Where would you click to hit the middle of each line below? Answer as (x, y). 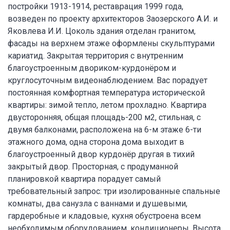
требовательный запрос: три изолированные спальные (114, 191)
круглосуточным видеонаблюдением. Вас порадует (108, 80)
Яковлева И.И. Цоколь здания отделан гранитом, (102, 31)
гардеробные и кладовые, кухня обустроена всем (104, 216)
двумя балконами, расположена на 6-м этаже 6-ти (104, 129)
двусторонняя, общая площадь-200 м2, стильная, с (104, 117)
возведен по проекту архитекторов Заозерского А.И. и (113, 18)
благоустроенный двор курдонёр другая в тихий (101, 154)
